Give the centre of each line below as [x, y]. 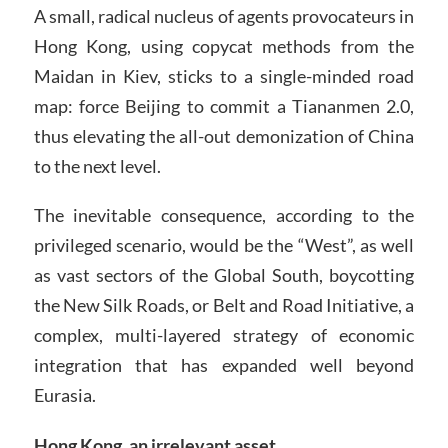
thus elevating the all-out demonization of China [224, 135]
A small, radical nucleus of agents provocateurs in [224, 15]
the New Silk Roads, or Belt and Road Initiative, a [224, 305]
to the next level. [97, 165]
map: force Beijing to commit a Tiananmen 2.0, [224, 105]
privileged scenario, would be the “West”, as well [224, 245]
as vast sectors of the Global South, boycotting [224, 275]
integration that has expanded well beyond [224, 365]
